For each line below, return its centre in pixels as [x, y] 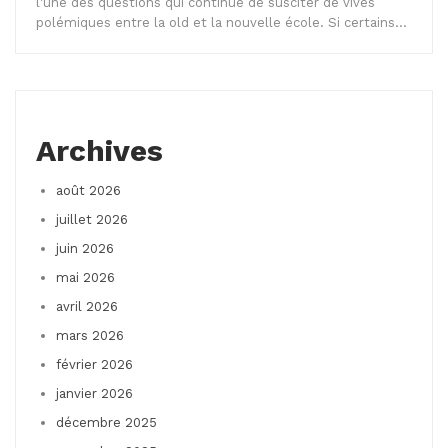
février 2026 [94, 365]
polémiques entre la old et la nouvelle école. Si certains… [221, 23]
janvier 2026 [94, 394]
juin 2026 [85, 249]
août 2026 [88, 191]
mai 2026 [85, 278]
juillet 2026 [92, 220]
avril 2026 [87, 307]
